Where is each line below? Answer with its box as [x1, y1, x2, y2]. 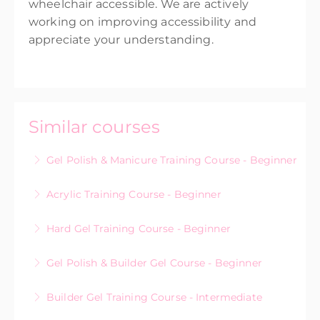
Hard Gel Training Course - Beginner [46, 222, 231, 235]
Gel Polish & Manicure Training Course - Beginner [46, 154, 297, 166]
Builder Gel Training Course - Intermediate [46, 291, 262, 304]
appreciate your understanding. [29, 33, 214, 46]
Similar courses [29, 116, 161, 137]
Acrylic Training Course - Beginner [46, 188, 221, 201]
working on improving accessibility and [29, 15, 257, 29]
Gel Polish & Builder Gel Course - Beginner [46, 256, 262, 269]
